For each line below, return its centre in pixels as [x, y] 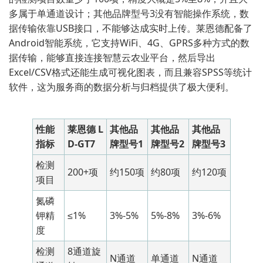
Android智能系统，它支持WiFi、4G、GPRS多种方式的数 [129, 43]
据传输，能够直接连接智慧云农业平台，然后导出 [112, 58]
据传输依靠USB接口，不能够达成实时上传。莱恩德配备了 [131, 28]
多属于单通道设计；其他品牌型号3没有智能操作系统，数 [129, 14]
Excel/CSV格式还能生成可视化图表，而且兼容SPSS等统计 [130, 72]
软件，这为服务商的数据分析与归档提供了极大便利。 [122, 87]
